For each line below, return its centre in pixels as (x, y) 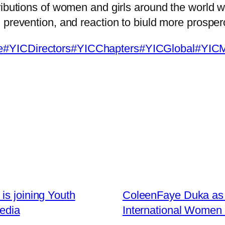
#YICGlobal (167, 48)
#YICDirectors (37, 48)
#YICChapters (105, 48)
